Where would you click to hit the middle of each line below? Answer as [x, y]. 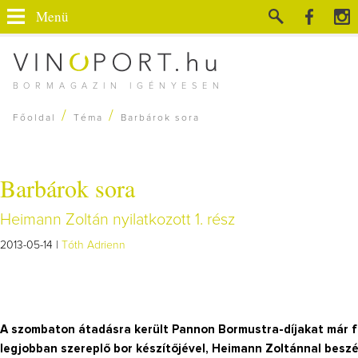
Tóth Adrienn [93, 245]
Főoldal [34, 118]
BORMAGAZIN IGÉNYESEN [118, 86]
